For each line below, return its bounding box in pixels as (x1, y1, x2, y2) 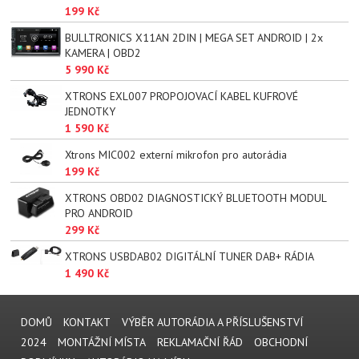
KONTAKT (63, 315, 111, 329)
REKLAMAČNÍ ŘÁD (157, 335, 243, 349)
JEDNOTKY (64, 104, 115, 119)
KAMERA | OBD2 (64, 46, 141, 61)
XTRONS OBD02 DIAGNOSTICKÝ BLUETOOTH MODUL (64, 191, 326, 206)
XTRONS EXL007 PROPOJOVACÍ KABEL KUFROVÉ (64, 89, 298, 104)
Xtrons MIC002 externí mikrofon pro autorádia (64, 147, 287, 163)
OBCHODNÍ (254, 335, 308, 349)
